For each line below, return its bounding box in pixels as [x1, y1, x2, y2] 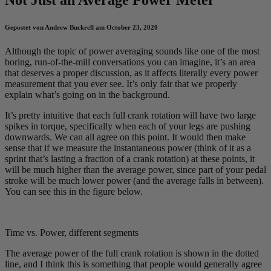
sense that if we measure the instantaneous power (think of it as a [5, 142, 251, 153]
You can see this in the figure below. [5, 186, 143, 197]
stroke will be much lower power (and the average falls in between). [5, 175, 264, 186]
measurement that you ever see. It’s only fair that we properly [5, 78, 237, 89]
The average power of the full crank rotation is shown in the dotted [5, 247, 259, 258]
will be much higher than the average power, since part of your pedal [5, 164, 266, 175]
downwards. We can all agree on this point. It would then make [5, 131, 246, 142]
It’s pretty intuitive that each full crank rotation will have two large [5, 109, 256, 120]
